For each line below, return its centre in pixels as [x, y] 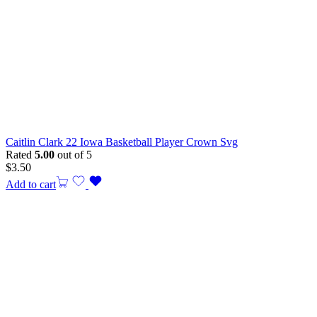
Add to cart [31, 185]
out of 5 [73, 155]
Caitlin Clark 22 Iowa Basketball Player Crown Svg [122, 142]
